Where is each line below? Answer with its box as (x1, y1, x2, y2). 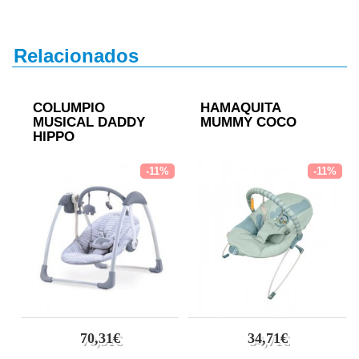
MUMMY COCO (200, 115, 296, 130)
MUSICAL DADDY (33, 115, 145, 130)
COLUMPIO (33, 100, 105, 115)
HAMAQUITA (200, 100, 280, 115)
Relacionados (14, 45, 139, 67)
